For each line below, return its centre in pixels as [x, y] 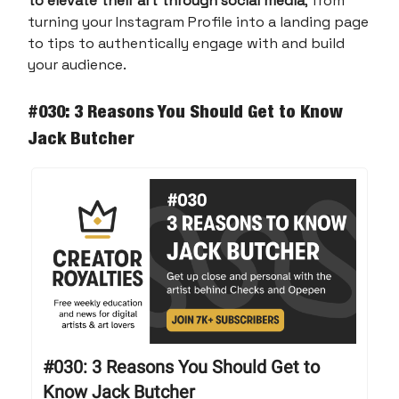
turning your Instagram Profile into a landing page [198, 22]
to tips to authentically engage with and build [186, 44]
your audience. [77, 65]
